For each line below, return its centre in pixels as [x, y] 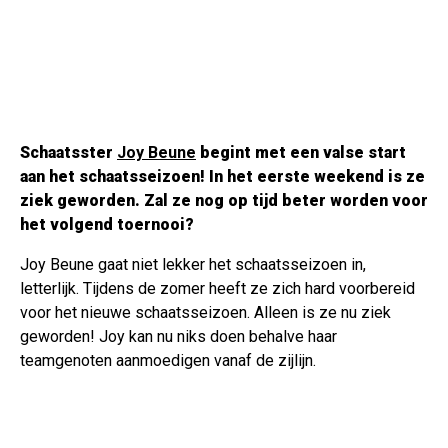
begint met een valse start [301, 153]
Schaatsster [68, 153]
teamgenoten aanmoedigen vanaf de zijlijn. [168, 361]
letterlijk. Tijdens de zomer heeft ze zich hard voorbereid [217, 289]
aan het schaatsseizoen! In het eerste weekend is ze [222, 177]
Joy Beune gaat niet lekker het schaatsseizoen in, [193, 265]
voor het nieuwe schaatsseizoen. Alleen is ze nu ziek [205, 313]
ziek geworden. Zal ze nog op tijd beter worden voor [224, 201]
